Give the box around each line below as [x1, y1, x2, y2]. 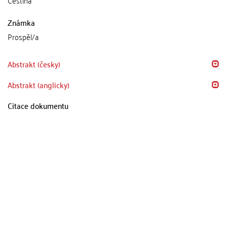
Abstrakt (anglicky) [8, 77, 69, 92]
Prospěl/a [8, 29, 39, 44]
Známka [8, 15, 35, 29]
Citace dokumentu [8, 98, 68, 112]
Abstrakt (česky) [8, 56, 60, 71]
